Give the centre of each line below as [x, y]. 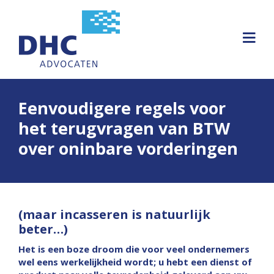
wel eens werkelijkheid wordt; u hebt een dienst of [135, 262]
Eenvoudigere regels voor [122, 108]
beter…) [43, 229]
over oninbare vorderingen [128, 148]
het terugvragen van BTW [124, 128]
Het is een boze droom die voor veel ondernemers [134, 249]
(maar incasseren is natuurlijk [114, 214]
